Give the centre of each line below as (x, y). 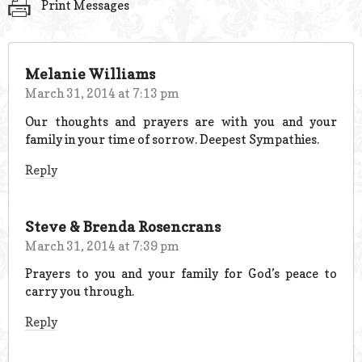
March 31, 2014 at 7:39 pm (102, 246)
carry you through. (80, 292)
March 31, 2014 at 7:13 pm (102, 93)
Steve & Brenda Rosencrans (123, 226)
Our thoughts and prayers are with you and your (181, 121)
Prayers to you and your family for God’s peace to (181, 274)
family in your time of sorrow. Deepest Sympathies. (172, 139)
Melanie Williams (90, 74)
